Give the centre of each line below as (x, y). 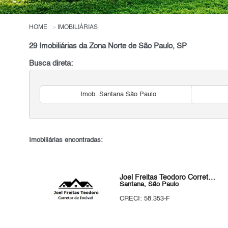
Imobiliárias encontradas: (66, 140)
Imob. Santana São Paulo (118, 94)
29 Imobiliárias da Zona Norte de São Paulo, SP (108, 46)
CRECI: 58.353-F (145, 199)
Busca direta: (51, 64)
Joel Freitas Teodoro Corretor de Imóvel (212, 178)
